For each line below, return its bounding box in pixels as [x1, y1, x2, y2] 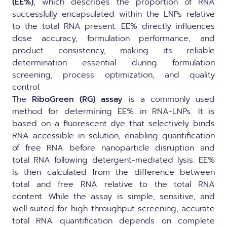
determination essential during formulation [12, 57, 215, 69]
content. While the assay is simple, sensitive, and [12, 191, 215, 203]
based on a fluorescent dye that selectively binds [12, 118, 215, 130]
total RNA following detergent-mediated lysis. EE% [12, 154, 215, 166]
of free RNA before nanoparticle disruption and [12, 142, 215, 154]
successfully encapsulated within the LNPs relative [12, 8, 215, 20]
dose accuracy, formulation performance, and [12, 32, 215, 45]
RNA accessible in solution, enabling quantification [12, 130, 215, 142]
